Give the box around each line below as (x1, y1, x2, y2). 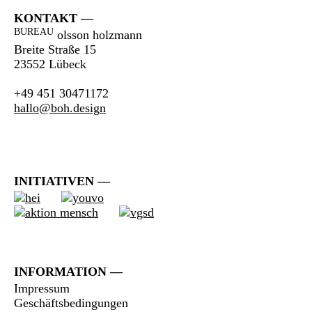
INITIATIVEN (14, 174, 94, 188)
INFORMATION (14, 265, 107, 279)
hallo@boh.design (14, 101, 106, 115)
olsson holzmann (54, 28, 142, 42)
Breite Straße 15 (14, 42, 96, 56)
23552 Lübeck (14, 57, 86, 71)
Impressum (14, 281, 70, 295)
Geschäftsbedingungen (14, 296, 128, 310)
